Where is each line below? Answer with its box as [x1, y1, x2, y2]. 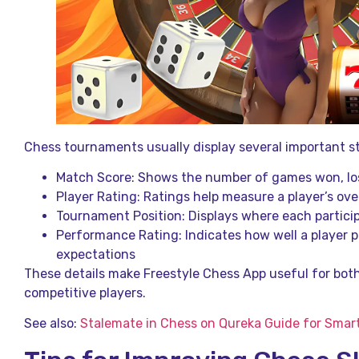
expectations [56, 246, 135, 262]
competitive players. [24, 284, 146, 301]
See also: [24, 316, 80, 332]
